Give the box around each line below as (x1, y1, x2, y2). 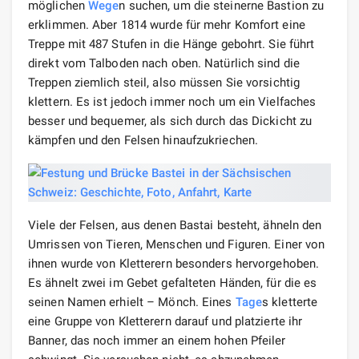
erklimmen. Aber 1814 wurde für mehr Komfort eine (28, 17, 305, 32)
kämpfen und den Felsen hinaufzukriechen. (28, 132, 259, 147)
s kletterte (262, 294, 318, 309)
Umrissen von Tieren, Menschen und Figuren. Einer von (28, 236, 325, 252)
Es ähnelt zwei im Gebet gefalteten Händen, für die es (28, 275, 317, 290)
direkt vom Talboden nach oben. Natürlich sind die (28, 55, 300, 71)
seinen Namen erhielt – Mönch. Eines (28, 294, 236, 309)
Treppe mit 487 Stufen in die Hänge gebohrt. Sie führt (28, 36, 315, 51)
